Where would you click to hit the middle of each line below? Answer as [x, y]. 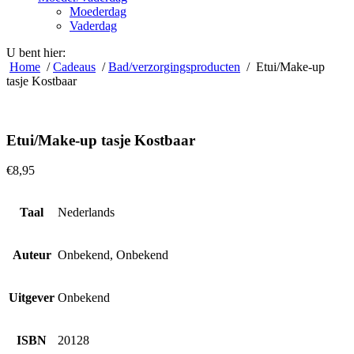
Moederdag [98, 11]
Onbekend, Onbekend [113, 255]
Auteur [32, 255]
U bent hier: [36, 53]
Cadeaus [74, 67]
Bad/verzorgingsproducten [174, 67]
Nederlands [86, 213]
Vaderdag [93, 26]
